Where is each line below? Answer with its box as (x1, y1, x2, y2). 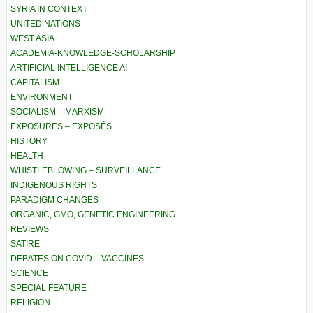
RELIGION (10, 298, 50, 308)
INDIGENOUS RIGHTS (10, 180, 97, 191)
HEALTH (10, 151, 43, 161)
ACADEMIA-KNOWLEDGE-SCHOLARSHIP (10, 48, 175, 59)
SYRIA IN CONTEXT (10, 4, 87, 15)
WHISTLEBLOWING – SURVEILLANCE (10, 166, 161, 176)
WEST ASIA (10, 34, 54, 44)
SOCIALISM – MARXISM (10, 107, 104, 117)
